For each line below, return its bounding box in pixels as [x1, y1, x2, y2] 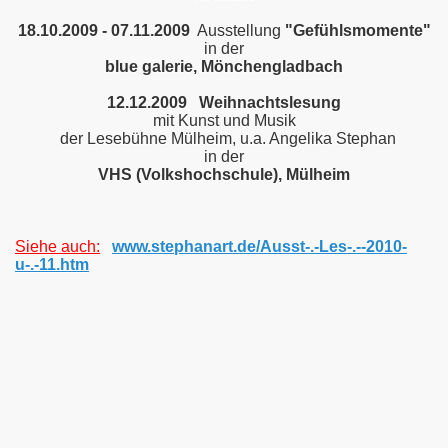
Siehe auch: [15, 238, 100, 255]
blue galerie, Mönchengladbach [105, 58, 343, 75]
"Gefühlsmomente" [284, 22, 431, 39]
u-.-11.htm [15, 256, 89, 273]
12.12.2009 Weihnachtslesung [107, 94, 341, 111]
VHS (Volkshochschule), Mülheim [98, 166, 350, 183]
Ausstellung [189, 22, 285, 39]
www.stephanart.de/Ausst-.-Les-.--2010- [112, 238, 407, 255]
